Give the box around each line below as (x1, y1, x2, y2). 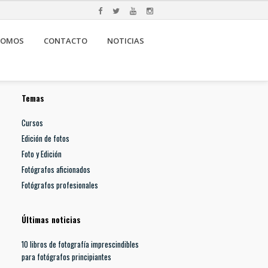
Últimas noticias (22, 213, 81, 226)
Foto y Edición (22, 148, 62, 160)
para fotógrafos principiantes (22, 251, 111, 263)
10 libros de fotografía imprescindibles (22, 238, 139, 250)
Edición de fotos (22, 132, 69, 144)
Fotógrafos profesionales (22, 179, 98, 191)
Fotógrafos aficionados (22, 163, 90, 175)
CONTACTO (44, 35, 87, 46)
